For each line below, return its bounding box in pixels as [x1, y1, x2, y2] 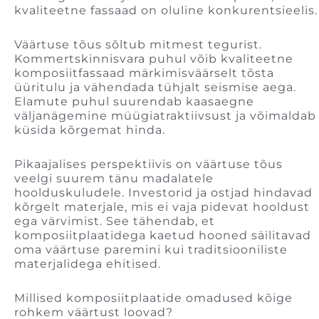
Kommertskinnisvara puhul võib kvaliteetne [14, 52, 293, 66]
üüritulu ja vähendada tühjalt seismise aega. [14, 80, 296, 95]
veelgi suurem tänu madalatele [14, 172, 214, 186]
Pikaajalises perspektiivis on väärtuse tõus [14, 157, 283, 172]
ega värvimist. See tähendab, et [14, 214, 215, 229]
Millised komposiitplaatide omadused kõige [14, 291, 293, 305]
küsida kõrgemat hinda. [14, 123, 165, 137]
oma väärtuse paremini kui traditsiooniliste [14, 243, 288, 257]
